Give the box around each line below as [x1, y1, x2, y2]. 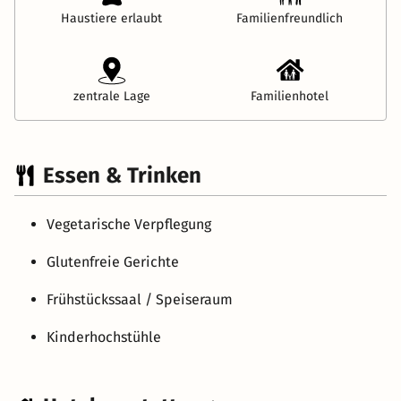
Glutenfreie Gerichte [47, 252, 179, 270]
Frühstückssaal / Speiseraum [47, 290, 233, 308]
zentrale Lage [73, 88, 150, 104]
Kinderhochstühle [47, 328, 161, 346]
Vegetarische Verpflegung [47, 215, 211, 233]
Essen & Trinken [43, 162, 201, 188]
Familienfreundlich [236, 10, 343, 26]
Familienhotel [251, 88, 328, 104]
